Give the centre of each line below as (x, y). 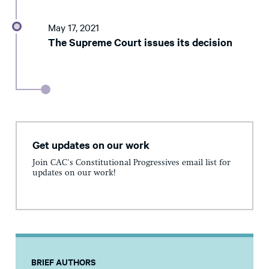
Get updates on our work (91, 145)
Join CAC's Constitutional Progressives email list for (131, 162)
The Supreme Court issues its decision (140, 42)
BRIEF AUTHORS (63, 261)
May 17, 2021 (74, 27)
